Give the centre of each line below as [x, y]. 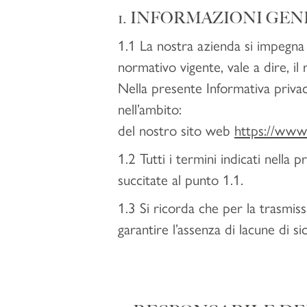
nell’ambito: [150, 108]
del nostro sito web [176, 130]
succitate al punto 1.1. [181, 179]
